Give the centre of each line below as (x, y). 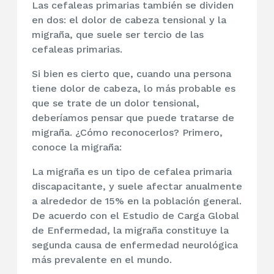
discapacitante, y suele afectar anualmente (137, 187)
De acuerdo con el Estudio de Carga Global (135, 216)
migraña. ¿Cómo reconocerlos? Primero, (127, 133)
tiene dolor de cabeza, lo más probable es (134, 89)
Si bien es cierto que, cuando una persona (131, 74)
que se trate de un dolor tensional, (116, 103)
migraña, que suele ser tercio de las (118, 35)
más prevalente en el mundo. (102, 260)
